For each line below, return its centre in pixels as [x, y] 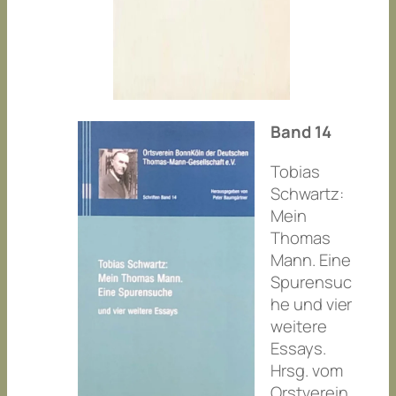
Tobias [295, 171]
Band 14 [301, 132]
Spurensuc [311, 282]
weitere [299, 326]
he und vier [312, 304]
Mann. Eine [311, 259]
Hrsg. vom [307, 370]
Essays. [298, 348]
